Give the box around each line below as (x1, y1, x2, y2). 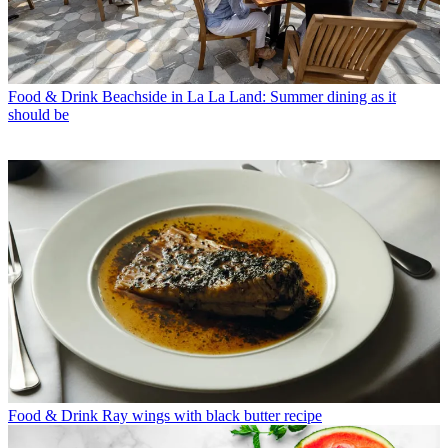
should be (8, 106, 69, 124)
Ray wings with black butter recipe (102, 407, 322, 425)
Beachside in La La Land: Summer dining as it (102, 88, 396, 106)
